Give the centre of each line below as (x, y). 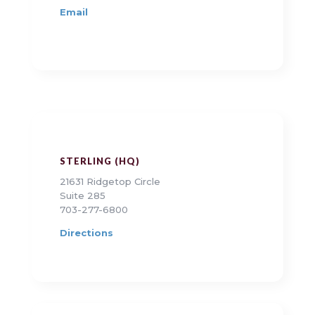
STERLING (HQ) (99, 161)
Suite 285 (82, 196)
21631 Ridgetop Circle (110, 182)
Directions (86, 233)
